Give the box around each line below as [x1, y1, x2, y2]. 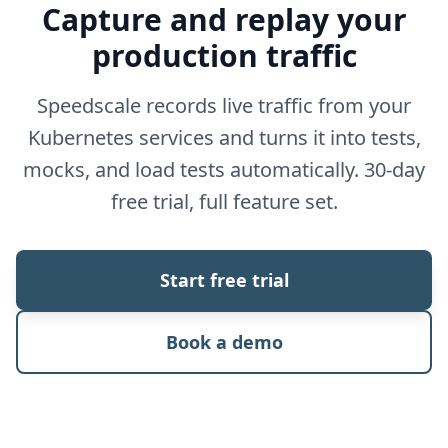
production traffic [91, 35, 357, 77]
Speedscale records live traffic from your [37, 92, 411, 120]
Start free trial [159, 268, 289, 293]
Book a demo [165, 330, 283, 355]
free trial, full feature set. [110, 188, 338, 216]
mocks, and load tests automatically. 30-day [23, 156, 425, 184]
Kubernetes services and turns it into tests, [27, 124, 421, 152]
